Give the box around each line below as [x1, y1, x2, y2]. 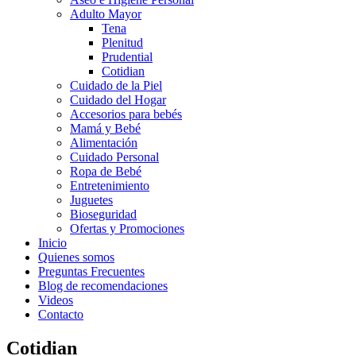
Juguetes [70, 193, 113, 207]
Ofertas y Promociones [70, 222, 184, 235]
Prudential [102, 50, 153, 64]
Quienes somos [38, 250, 114, 264]
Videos [38, 293, 73, 307]
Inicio [38, 236, 67, 250]
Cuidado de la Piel [70, 79, 162, 92]
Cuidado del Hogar [70, 93, 166, 106]
